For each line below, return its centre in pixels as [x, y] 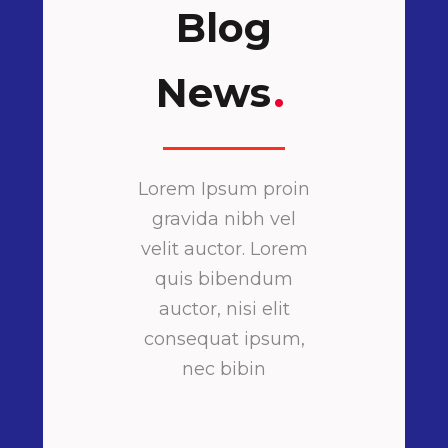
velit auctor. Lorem [224, 249]
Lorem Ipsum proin [224, 189]
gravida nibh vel [224, 219]
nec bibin [224, 369]
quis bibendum [224, 279]
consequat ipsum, [224, 339]
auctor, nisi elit [224, 309]
